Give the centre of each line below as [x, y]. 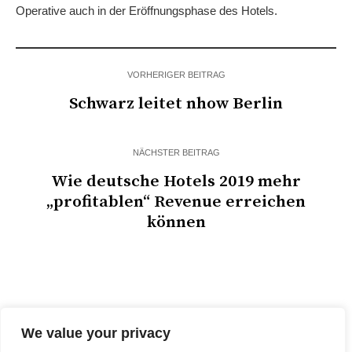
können [176, 223]
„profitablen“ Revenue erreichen [176, 202]
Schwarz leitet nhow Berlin [176, 104]
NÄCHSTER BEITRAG [176, 153]
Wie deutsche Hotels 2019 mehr [176, 182]
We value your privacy [96, 333]
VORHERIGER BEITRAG [176, 75]
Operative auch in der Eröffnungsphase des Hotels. [147, 11]
